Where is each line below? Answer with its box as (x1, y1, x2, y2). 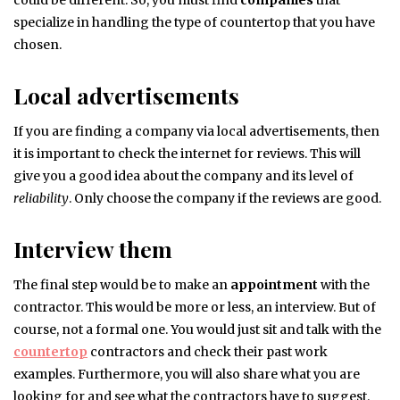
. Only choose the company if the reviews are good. (69, 190, 381, 207)
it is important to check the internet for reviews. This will (13, 146, 361, 162)
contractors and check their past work (87, 344, 328, 361)
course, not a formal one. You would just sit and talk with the (13, 321, 381, 338)
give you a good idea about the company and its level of (13, 168, 354, 185)
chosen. (13, 37, 62, 54)
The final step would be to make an (13, 277, 230, 294)
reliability (13, 190, 69, 207)
